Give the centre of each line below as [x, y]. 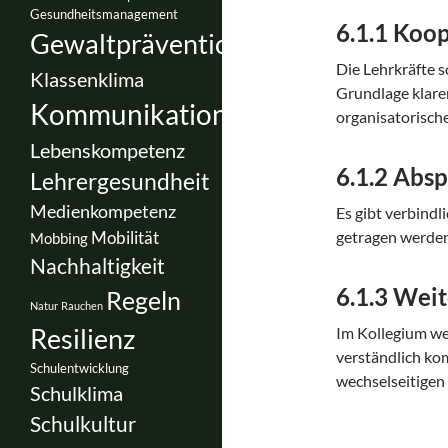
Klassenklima [87, 78]
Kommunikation [129, 114]
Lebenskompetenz [107, 149]
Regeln [143, 299]
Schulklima [76, 392]
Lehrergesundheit [120, 181]
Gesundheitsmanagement [104, 13]
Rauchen [82, 305]
